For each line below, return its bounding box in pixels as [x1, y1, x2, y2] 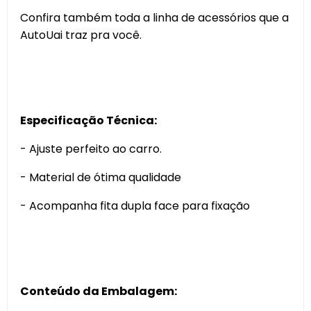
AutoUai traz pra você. [20, 27, 142, 43]
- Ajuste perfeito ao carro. [20, 141, 162, 157]
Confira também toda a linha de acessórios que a [20, 10, 289, 26]
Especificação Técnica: [20, 112, 159, 128]
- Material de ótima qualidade [20, 169, 181, 185]
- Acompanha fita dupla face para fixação [20, 198, 250, 214]
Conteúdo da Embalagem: [20, 283, 179, 299]
